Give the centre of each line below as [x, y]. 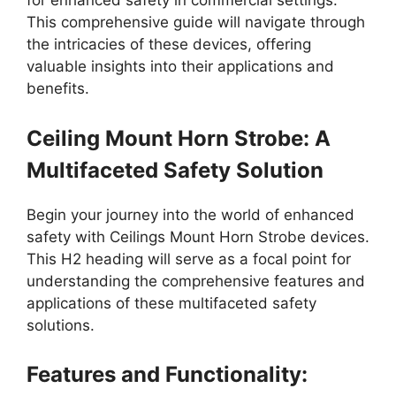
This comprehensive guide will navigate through [196, 22]
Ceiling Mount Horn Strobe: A [179, 138]
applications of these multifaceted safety [171, 303]
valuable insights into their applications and [180, 66]
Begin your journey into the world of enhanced [190, 214]
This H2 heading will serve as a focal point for [189, 259]
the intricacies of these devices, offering [169, 44]
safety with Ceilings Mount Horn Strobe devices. [198, 236]
